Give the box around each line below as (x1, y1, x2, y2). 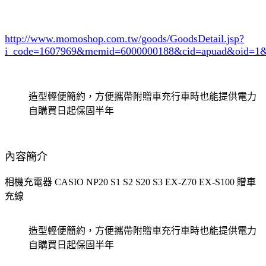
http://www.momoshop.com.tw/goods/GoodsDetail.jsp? (5, 32, 244, 45)
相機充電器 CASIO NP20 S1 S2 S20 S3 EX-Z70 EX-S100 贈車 (5, 176, 256, 187)
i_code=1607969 (5, 45, 77, 57)
